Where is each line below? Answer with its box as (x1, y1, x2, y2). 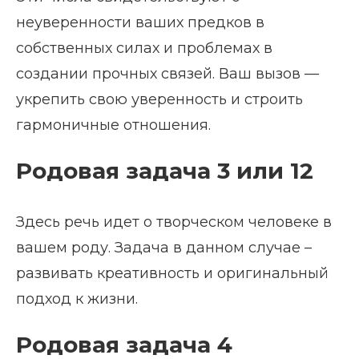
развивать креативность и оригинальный (16, 264, 329, 283)
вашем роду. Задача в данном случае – (16, 239, 312, 257)
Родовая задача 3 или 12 (16, 157, 313, 185)
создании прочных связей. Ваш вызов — (16, 65, 319, 83)
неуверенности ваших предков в (16, 14, 264, 32)
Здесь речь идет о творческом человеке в (16, 213, 332, 232)
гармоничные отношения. (16, 116, 211, 135)
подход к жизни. (16, 290, 138, 309)
